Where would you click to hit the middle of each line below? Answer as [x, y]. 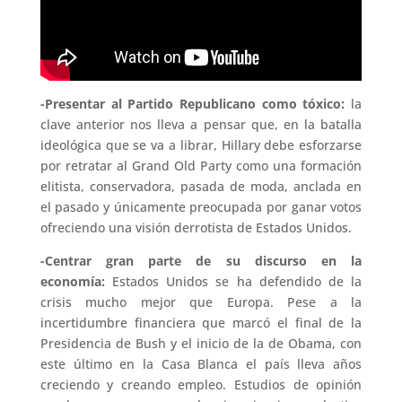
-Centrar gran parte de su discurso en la [201, 260]
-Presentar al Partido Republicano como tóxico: [192, 103]
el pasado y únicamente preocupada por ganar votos [201, 206]
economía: [72, 281]
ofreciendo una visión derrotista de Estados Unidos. [196, 227]
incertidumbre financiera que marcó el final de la [201, 322]
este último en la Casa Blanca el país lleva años [201, 363]
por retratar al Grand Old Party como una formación [201, 165]
